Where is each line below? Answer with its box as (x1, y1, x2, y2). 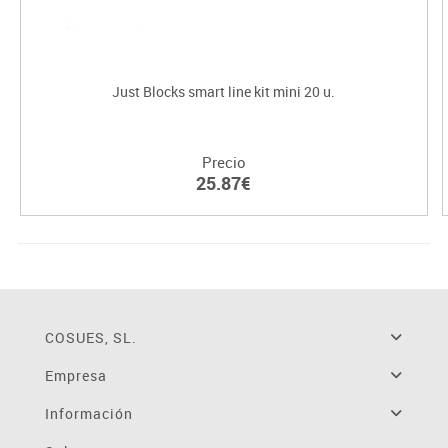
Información (44, 404, 133, 424)
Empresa (44, 366, 107, 386)
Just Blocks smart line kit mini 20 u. (112, 82, 336, 102)
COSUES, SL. (44, 328, 137, 348)
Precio (201, 152, 246, 173)
